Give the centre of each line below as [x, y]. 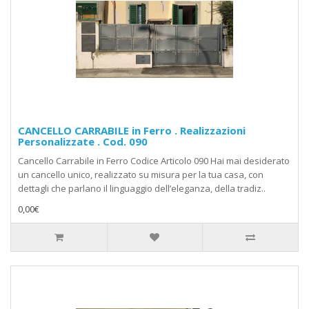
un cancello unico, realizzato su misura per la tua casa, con [141, 175]
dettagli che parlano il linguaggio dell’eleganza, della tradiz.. [142, 189]
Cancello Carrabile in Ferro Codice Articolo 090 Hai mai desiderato [154, 161]
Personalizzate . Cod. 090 [83, 142]
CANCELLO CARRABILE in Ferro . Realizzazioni [132, 131]
